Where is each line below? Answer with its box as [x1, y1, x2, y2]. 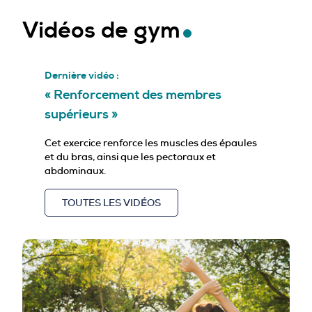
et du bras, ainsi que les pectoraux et [45, 150, 216, 163]
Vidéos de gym [22, 15, 180, 45]
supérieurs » [45, 106, 118, 123]
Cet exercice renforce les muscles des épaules [45, 136, 257, 149]
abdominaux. [45, 164, 106, 177]
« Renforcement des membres [45, 86, 221, 103]
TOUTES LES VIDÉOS [62, 196, 161, 209]
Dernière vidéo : [45, 68, 119, 82]
